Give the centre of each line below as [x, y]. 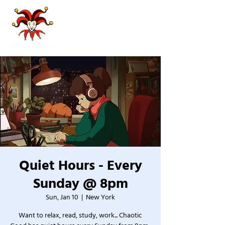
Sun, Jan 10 [62, 197]
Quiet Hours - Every [80, 166]
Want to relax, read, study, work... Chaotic [80, 215]
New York [100, 197]
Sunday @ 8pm [80, 184]
